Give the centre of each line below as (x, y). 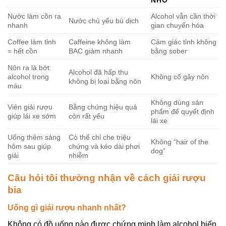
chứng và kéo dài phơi (104, 146)
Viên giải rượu (30, 107)
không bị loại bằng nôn (105, 81)
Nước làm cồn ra (34, 16)
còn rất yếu (87, 116)
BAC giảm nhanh (96, 51)
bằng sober (169, 51)
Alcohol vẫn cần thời (183, 16)
